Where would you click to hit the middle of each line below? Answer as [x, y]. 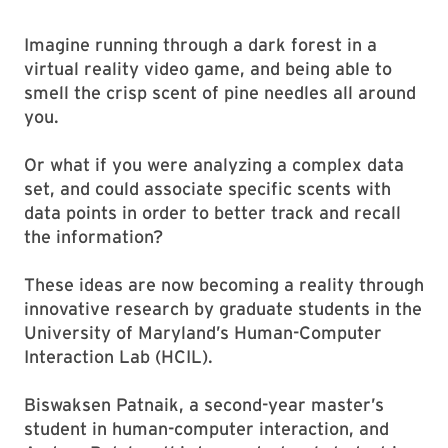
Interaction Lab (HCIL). [118, 356]
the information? [93, 236]
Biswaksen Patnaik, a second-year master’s [204, 404]
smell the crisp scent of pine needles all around [220, 92]
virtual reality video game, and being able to [208, 68]
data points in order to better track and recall [212, 212]
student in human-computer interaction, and [206, 428]
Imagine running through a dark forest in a [200, 44]
